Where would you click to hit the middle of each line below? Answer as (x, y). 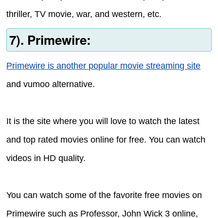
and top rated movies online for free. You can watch (106, 140)
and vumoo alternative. (51, 84)
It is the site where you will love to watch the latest (103, 121)
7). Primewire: (50, 40)
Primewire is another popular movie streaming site (104, 66)
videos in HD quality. (46, 158)
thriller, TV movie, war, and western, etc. (84, 14)
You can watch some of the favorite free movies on (104, 195)
